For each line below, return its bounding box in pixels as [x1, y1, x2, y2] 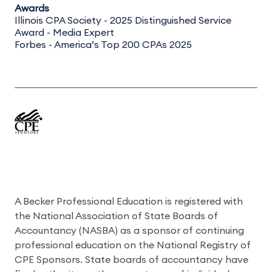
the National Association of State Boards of [15, 211, 218, 221]
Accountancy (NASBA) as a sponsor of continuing [15, 226, 244, 236]
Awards [15, 4, 49, 13]
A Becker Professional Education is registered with [15, 197, 243, 206]
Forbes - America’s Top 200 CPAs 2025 [15, 40, 192, 50]
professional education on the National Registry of [15, 240, 251, 250]
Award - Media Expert [15, 28, 114, 38]
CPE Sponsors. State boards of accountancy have [15, 255, 248, 265]
